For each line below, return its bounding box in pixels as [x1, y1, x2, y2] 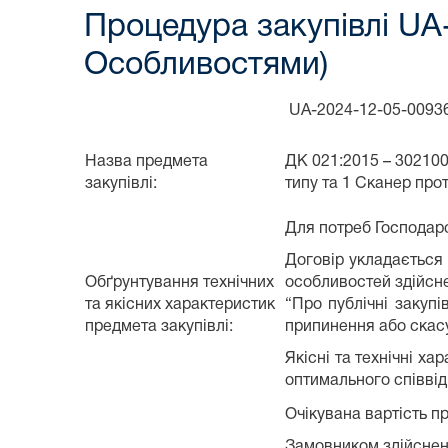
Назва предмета [85, 154, 208, 169]
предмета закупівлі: [85, 319, 233, 334]
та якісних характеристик [85, 297, 275, 312]
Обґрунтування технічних [85, 275, 274, 290]
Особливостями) [84, 50, 328, 80]
